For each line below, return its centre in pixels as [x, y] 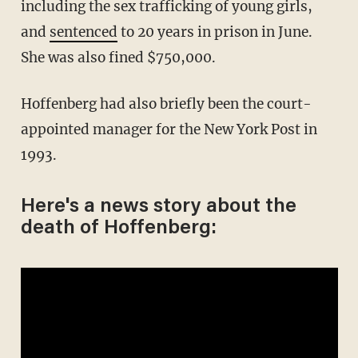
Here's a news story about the [158, 207]
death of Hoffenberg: [118, 229]
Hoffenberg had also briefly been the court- [26, 103]
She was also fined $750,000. [118, 57]
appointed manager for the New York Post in [169, 129]
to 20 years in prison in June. [215, 32]
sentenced [83, 32]
